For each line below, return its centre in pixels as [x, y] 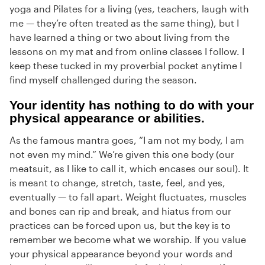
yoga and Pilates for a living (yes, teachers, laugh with [129, 9]
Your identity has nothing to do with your [132, 105]
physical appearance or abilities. [107, 118]
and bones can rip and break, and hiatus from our [120, 211]
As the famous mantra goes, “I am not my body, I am [127, 140]
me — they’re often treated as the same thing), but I [124, 23]
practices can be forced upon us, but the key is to [120, 225]
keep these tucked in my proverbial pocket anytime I [126, 66]
